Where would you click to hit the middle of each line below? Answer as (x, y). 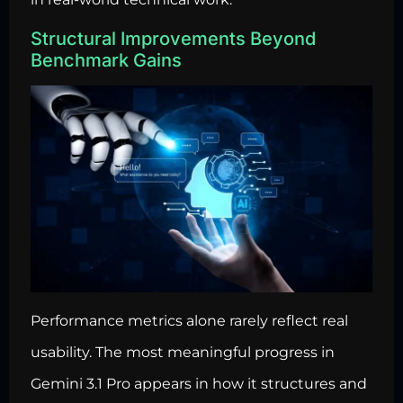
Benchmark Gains (106, 60)
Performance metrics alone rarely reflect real (189, 321)
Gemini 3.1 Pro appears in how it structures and (199, 384)
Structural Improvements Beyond (173, 38)
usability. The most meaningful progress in (183, 353)
